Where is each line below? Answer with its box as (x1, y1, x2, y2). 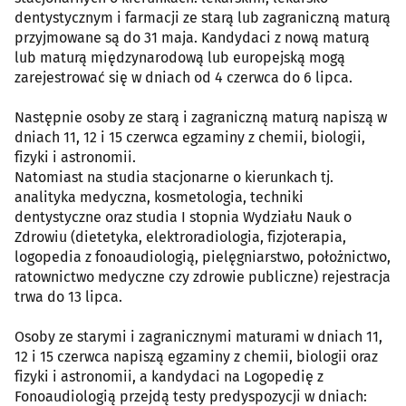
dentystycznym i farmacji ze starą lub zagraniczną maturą (14, 8, 391, 26)
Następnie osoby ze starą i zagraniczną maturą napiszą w (14, 108, 387, 126)
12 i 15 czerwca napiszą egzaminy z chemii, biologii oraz (14, 347, 378, 365)
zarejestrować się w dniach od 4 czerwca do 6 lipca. (14, 68, 353, 86)
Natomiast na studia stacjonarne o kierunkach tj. (14, 168, 333, 186)
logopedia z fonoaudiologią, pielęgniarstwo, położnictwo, (14, 247, 391, 266)
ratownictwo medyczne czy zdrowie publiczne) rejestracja (14, 267, 391, 285)
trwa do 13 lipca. (14, 287, 122, 305)
